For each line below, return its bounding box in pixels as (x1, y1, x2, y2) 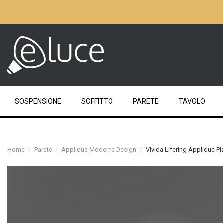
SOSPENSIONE (15, 97, 61, 105)
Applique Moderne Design (61, 145, 137, 153)
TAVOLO (179, 97, 205, 105)
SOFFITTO (81, 97, 113, 105)
